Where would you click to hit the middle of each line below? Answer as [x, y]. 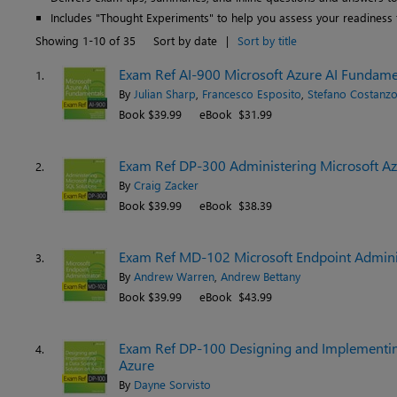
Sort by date [185, 40]
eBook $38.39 [236, 205]
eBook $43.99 [236, 296]
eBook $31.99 [236, 114]
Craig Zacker [166, 185]
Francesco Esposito [252, 93]
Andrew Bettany [261, 276]
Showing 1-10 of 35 [86, 40]
